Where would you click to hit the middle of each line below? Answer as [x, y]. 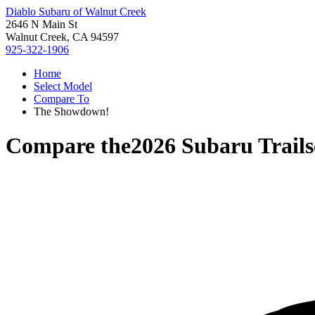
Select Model [63, 86]
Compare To [62, 99]
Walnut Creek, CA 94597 [62, 37]
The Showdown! [71, 111]
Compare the [68, 146]
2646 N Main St [41, 24]
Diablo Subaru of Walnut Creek [76, 12]
